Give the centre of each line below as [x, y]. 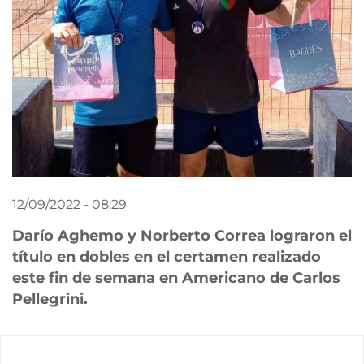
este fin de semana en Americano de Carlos [176, 277]
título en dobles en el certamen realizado [167, 256]
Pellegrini [48, 299]
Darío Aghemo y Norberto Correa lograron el [182, 235]
